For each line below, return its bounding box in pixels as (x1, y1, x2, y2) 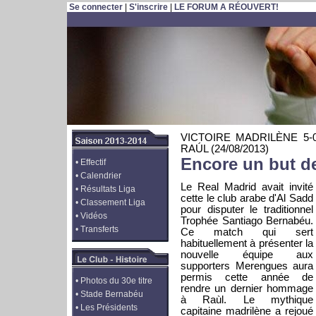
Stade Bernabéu (80, 289, 143, 299)
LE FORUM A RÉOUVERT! (174, 2, 279, 12)
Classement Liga (80, 197, 145, 207)
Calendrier (80, 171, 121, 181)
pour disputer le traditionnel (181, 204, 313, 215)
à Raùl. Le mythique (181, 294, 313, 305)
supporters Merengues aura (181, 260, 313, 272)
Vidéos (80, 211, 107, 221)
